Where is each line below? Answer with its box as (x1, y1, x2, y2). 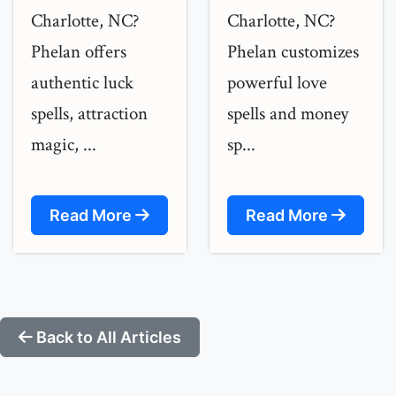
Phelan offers (31, 40, 126, 64)
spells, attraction (31, 102, 148, 126)
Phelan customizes (227, 40, 359, 64)
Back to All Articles (33, 328, 181, 346)
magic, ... (31, 133, 96, 156)
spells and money (227, 102, 348, 126)
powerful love (227, 71, 327, 95)
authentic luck (31, 71, 133, 95)
